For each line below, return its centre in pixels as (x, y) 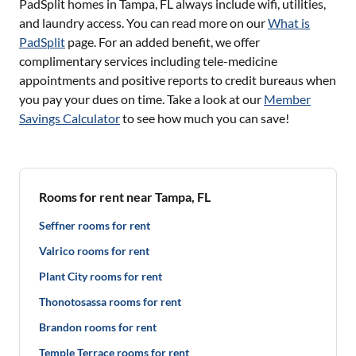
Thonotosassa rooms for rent (110, 302)
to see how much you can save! (206, 118)
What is (289, 23)
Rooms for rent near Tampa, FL (125, 197)
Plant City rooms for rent (101, 276)
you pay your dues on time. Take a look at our (140, 99)
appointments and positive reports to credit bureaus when (178, 80)
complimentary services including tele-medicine (148, 61)
